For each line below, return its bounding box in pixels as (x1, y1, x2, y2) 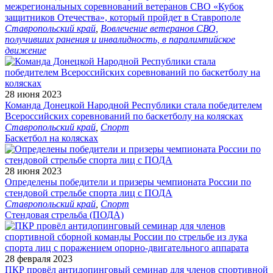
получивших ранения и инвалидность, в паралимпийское (5, 34, 235, 44)
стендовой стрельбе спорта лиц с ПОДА (5, 187, 172, 198)
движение (5, 44, 46, 55)
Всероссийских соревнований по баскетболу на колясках (5, 110, 243, 121)
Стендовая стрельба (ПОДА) (5, 209, 124, 220)
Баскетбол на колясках (5, 132, 98, 143)
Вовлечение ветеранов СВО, (101, 23, 218, 34)
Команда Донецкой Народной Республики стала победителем (5, 99, 262, 110)
